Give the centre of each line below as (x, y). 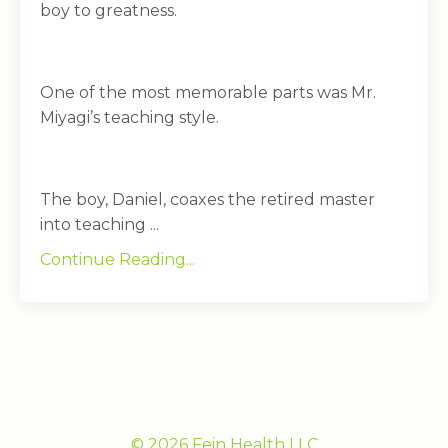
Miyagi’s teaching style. (129, 117)
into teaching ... (99, 224)
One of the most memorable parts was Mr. (208, 92)
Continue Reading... (117, 259)
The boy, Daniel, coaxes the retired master (207, 199)
